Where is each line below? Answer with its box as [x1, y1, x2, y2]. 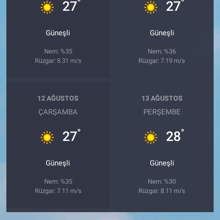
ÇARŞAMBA [38, 107, 78, 116]
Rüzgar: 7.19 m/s [138, 56, 186, 64]
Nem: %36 [148, 47, 176, 55]
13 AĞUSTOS [141, 94, 183, 103]
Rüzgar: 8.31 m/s [34, 56, 82, 64]
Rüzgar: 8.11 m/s [138, 187, 186, 194]
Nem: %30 [148, 177, 176, 185]
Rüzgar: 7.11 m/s [34, 187, 82, 194]
